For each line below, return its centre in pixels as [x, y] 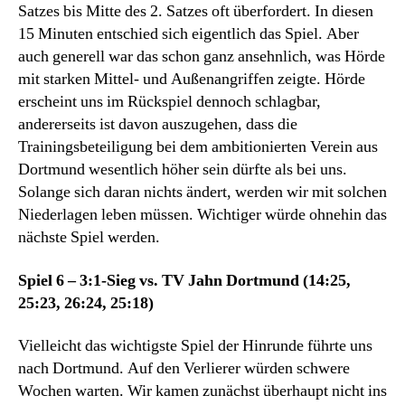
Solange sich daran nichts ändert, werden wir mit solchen [202, 192]
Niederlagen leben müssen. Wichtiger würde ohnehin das [202, 215]
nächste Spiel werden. [89, 237]
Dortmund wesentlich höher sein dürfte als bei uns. [183, 170]
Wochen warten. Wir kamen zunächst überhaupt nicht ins [202, 391]
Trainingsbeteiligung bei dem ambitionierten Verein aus [198, 147]
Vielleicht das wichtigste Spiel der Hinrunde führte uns [195, 346]
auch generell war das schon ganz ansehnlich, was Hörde [202, 57]
